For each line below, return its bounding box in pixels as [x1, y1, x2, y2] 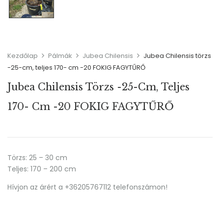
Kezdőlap [7, 51, 38, 61]
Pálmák [48, 51, 72, 61]
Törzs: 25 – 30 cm [7, 153, 67, 163]
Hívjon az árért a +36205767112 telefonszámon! [7, 182, 167, 192]
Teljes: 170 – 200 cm [7, 164, 76, 174]
